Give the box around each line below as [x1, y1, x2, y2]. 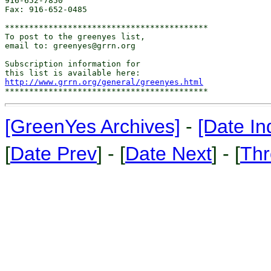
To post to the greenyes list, [5, 32, 145, 41]
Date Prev [10, 143, 97, 165]
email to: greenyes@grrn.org [5, 41, 135, 50]
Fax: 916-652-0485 [5, 5, 87, 14]
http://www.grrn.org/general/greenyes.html [5, 77, 203, 87]
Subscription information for [5, 59, 140, 68]
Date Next [125, 143, 212, 165]
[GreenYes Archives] [5, 116, 180, 137]
